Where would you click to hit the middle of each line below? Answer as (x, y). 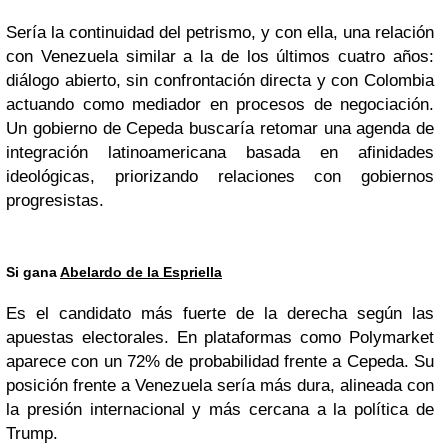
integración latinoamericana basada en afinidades (220, 152)
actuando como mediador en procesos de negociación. (220, 104)
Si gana (33, 272)
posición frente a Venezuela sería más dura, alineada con (220, 385)
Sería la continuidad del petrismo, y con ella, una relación (220, 32)
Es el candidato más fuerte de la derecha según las (220, 313)
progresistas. (55, 200)
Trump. (32, 433)
